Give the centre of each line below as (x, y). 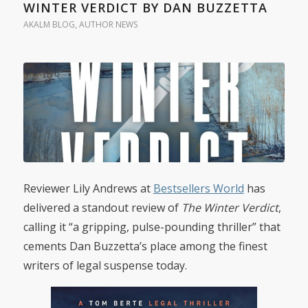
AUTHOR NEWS (108, 25)
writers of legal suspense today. (105, 265)
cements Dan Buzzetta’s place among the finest (145, 246)
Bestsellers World (198, 188)
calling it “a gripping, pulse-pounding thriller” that (152, 227)
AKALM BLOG (49, 25)
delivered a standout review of (102, 207)
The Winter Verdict (230, 207)
